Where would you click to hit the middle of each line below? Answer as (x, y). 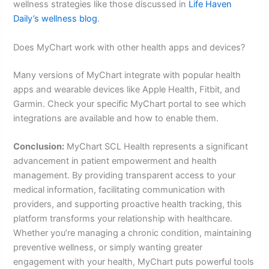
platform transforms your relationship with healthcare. (123, 218)
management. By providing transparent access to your (125, 175)
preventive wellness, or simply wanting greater (108, 247)
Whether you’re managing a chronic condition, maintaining (133, 233)
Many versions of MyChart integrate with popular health (127, 75)
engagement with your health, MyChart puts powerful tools (134, 261)
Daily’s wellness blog (56, 19)
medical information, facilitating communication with (119, 189)
